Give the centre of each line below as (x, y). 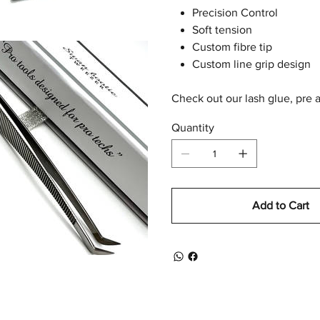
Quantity (193, 128)
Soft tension (223, 30)
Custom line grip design (252, 64)
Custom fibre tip (232, 47)
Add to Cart (281, 206)
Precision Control (235, 13)
